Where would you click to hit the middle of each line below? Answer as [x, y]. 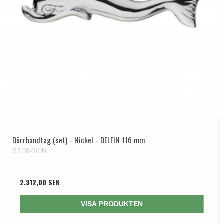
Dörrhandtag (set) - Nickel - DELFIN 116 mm [79, 140]
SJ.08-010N [29, 151]
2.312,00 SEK [40, 182]
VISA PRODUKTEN [112, 204]
